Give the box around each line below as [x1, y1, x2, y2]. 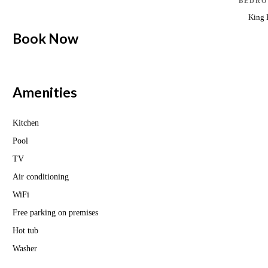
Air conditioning [13, 172, 69, 182]
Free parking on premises [13, 208, 98, 218]
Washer [13, 244, 37, 254]
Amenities [13, 83, 77, 100]
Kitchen [13, 118, 39, 128]
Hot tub [13, 226, 38, 236]
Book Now [13, 30, 78, 47]
